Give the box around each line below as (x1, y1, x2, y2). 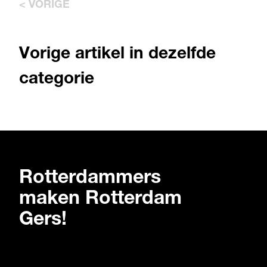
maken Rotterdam (19, 190, 182, 209)
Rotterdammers (19, 169, 161, 188)
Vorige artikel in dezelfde (19, 46, 216, 63)
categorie (19, 72, 94, 88)
